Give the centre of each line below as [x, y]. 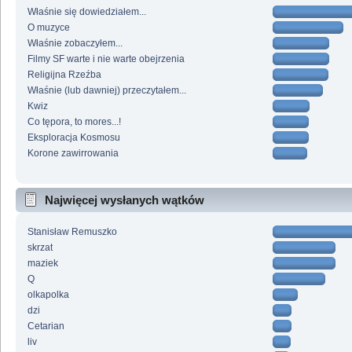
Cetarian [46, 326]
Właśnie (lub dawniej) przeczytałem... [106, 91]
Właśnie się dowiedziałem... [86, 12]
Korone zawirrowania [73, 154]
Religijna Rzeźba [64, 75]
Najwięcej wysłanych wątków [125, 200]
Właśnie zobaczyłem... [75, 44]
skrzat [40, 248]
